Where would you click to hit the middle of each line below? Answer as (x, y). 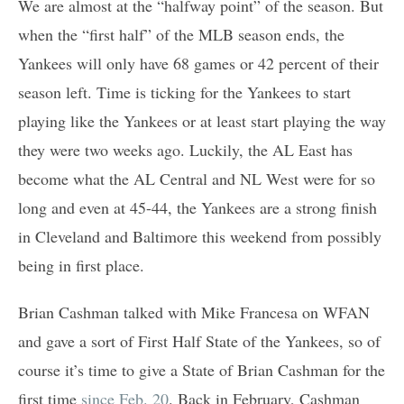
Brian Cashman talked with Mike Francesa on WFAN (194, 312)
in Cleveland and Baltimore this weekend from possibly (200, 237)
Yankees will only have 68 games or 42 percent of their (198, 64)
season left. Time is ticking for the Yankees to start (184, 92)
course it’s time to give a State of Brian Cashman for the (202, 370)
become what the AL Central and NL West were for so (197, 179)
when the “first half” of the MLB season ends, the (181, 35)
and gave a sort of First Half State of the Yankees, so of (199, 341)
